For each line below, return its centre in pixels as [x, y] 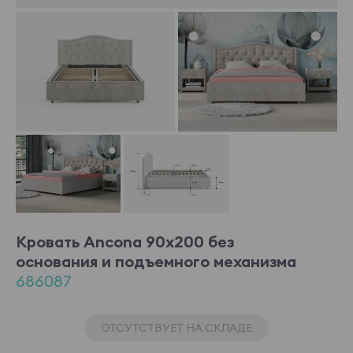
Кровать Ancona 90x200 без [125, 242]
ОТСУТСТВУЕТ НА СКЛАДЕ [176, 328]
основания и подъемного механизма [156, 262]
